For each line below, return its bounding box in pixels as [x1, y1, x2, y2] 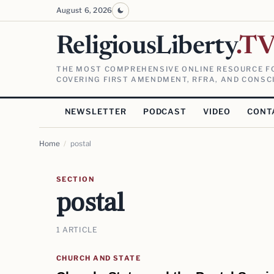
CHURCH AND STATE [56, 253, 141, 262]
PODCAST [143, 107, 187, 117]
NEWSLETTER [64, 107, 127, 117]
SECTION [56, 175, 95, 184]
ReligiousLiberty [56, 34, 237, 60]
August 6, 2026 [56, 6, 113, 15]
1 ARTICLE [56, 224, 98, 234]
